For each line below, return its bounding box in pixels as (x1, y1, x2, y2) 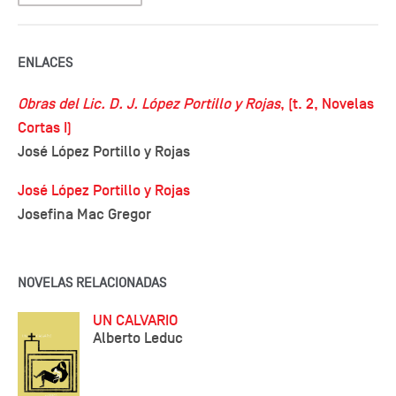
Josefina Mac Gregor (18, 205, 151, 225)
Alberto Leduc (93, 329, 183, 348)
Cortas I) (18, 118, 72, 138)
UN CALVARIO (93, 311, 178, 331)
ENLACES (18, 55, 72, 72)
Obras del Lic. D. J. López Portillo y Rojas (18, 95, 280, 114)
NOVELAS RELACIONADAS (18, 275, 166, 292)
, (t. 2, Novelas (280, 95, 374, 114)
